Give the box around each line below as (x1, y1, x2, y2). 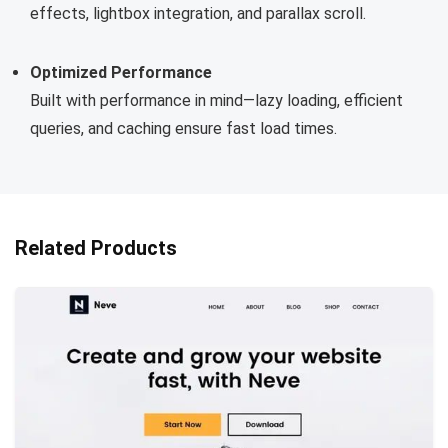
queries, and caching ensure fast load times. (30, 119, 337, 139)
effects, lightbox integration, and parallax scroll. (30, 4, 366, 24)
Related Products (15, 236, 177, 261)
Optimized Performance (30, 63, 212, 83)
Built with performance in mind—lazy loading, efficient (30, 91, 403, 111)
